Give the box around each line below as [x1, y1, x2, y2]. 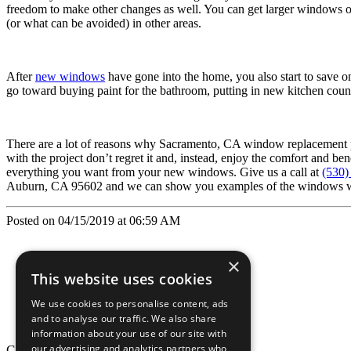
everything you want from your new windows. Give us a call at [6, 165, 322, 179]
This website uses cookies [31, 270, 212, 288]
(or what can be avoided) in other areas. [6, 16, 201, 30]
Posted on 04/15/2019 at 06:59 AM [6, 213, 180, 227]
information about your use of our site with [31, 327, 226, 340]
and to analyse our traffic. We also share [31, 312, 217, 325]
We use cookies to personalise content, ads [31, 297, 229, 310]
